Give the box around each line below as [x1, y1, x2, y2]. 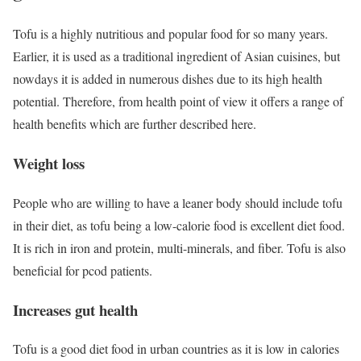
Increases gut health [13, 298, 138, 321]
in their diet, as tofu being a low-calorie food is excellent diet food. [13, 216, 345, 234]
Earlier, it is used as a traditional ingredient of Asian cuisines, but [13, 48, 340, 65]
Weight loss [13, 152, 85, 175]
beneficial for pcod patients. [13, 261, 152, 279]
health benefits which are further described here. [13, 115, 256, 133]
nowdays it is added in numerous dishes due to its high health [13, 70, 322, 88]
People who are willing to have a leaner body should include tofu [13, 193, 342, 211]
